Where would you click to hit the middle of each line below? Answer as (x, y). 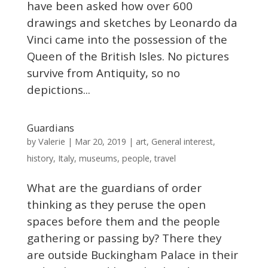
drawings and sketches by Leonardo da (132, 22)
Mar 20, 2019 (100, 141)
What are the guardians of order (114, 188)
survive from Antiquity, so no (103, 73)
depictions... (58, 89)
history (40, 158)
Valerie (51, 141)
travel (165, 158)
